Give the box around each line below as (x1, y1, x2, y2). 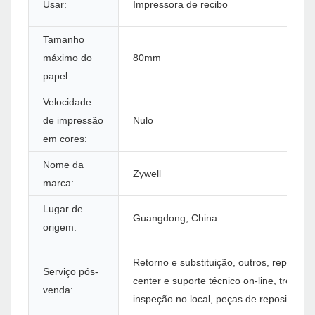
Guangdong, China (133, 212, 217, 224)
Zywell (133, 168, 161, 180)
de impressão (43, 115, 103, 127)
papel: (43, 70, 70, 82)
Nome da (43, 159, 84, 171)
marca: (43, 177, 74, 189)
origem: (43, 221, 77, 233)
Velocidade (43, 96, 91, 108)
